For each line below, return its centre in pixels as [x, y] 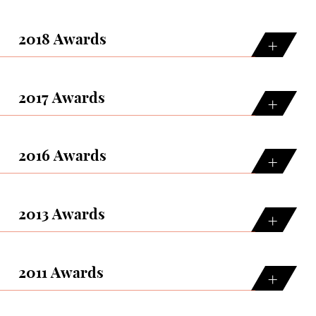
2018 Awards [62, 40]
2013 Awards [62, 215]
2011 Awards [61, 273]
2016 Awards [62, 157]
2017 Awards [62, 98]
